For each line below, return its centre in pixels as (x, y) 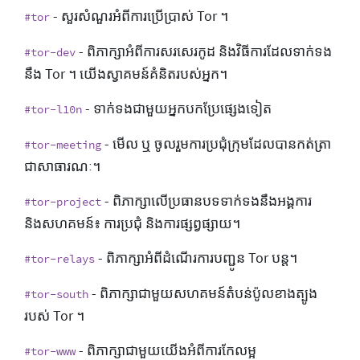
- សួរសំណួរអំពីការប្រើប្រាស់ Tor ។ (139, 16)
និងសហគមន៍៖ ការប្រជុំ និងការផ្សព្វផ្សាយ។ (132, 223)
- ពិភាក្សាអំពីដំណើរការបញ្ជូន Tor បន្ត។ (196, 258)
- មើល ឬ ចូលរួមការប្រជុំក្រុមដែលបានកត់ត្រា (216, 143)
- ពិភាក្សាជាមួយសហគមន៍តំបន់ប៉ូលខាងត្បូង (203, 293)
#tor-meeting (63, 144)
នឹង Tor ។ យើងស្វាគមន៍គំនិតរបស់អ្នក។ (126, 74)
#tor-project (63, 201)
